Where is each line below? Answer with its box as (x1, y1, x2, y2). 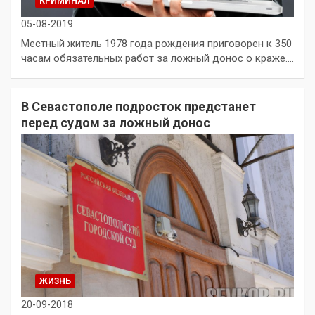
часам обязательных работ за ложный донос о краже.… (21, 51, 294, 65)
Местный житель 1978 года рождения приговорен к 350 (21, 37, 292, 50)
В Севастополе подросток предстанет (21, 98, 256, 114)
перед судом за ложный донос (21, 115, 210, 130)
